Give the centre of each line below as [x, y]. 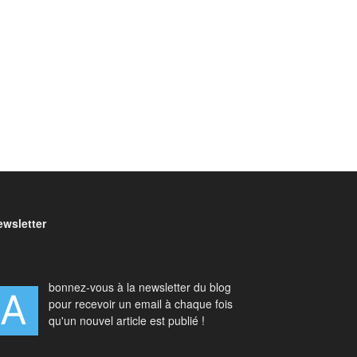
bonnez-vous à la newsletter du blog [140, 286]
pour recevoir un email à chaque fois [141, 303]
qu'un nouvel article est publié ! [127, 320]
